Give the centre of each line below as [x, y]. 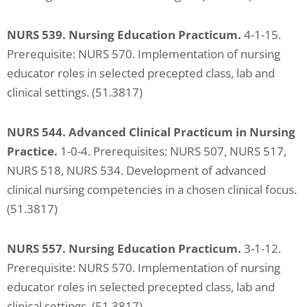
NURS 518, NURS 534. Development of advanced [136, 170]
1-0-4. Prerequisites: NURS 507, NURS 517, [172, 151]
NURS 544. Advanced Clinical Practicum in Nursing [151, 132]
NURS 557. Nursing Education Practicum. [124, 248]
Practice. [32, 151]
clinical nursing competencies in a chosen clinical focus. [152, 189]
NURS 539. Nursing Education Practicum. [124, 35]
